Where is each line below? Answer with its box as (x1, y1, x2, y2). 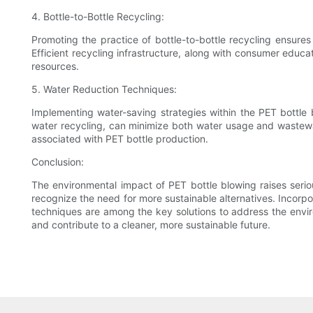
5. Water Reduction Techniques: (31, 83, 177, 96)
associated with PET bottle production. (31, 133, 208, 145)
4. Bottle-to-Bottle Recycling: (31, 10, 164, 23)
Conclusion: (31, 156, 84, 168)
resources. (31, 60, 79, 73)
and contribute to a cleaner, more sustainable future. (31, 219, 270, 231)
